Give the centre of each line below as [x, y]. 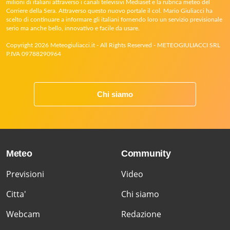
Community [146, 153]
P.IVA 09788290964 [34, 54]
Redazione [141, 214]
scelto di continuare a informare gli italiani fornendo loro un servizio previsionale [114, 19]
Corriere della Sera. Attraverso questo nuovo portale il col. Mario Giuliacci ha [109, 11]
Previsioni [25, 174]
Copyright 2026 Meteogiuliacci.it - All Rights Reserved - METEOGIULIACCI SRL [113, 45]
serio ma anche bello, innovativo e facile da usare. [73, 28]
